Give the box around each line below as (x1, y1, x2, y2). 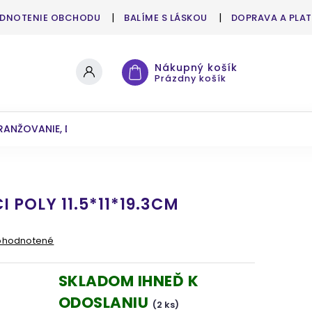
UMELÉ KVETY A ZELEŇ (173, 122, 274, 136)
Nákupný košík (155, 61, 237, 75)
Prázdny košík (155, 72, 226, 84)
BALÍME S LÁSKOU (124, 11, 208, 24)
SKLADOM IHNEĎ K (58, 271, 198, 291)
